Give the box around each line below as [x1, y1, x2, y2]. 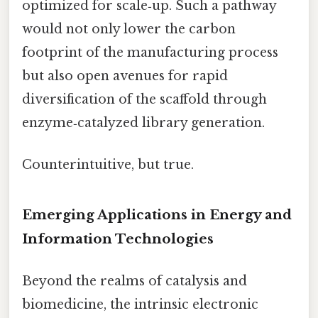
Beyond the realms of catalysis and [22, 273, 247, 290]
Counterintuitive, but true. [22, 157, 194, 173]
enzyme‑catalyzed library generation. [22, 115, 265, 131]
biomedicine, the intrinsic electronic [22, 297, 258, 313]
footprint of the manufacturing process [22, 45, 278, 61]
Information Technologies [22, 231, 214, 248]
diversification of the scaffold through [22, 92, 267, 108]
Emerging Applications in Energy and [22, 207, 292, 224]
